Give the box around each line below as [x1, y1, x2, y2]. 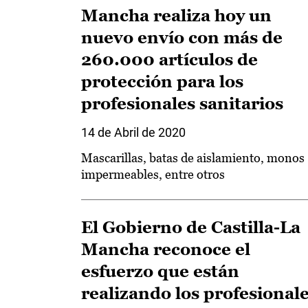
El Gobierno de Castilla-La [81, 218, 300, 236]
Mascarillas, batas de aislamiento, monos [81, 151, 305, 165]
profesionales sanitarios [81, 94, 283, 113]
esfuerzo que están [81, 262, 239, 280]
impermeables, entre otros [81, 167, 225, 181]
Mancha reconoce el [81, 240, 250, 258]
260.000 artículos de [81, 50, 258, 69]
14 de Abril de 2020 [81, 125, 186, 140]
